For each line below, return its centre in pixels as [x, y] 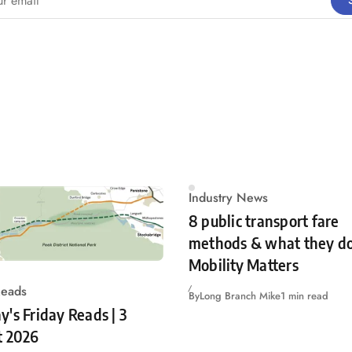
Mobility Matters [244, 265]
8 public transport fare [264, 221]
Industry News [228, 198]
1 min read [304, 296]
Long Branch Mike [240, 296]
